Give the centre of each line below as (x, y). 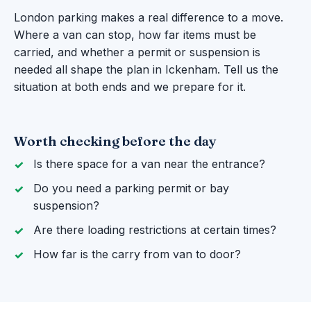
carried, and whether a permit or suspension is (137, 52)
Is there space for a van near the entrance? (149, 164)
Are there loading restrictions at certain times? (155, 230)
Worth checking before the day (115, 141)
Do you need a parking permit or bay (131, 188)
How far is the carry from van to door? (137, 254)
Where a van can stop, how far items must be (135, 35)
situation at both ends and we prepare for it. (130, 87)
